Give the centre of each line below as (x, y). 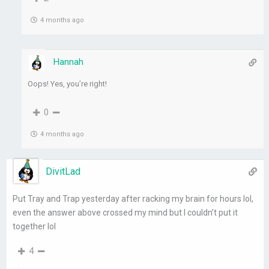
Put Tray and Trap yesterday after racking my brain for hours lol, (133, 199)
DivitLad (63, 172)
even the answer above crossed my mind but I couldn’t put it (125, 213)
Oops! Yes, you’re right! (68, 84)
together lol (35, 227)
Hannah (69, 62)
